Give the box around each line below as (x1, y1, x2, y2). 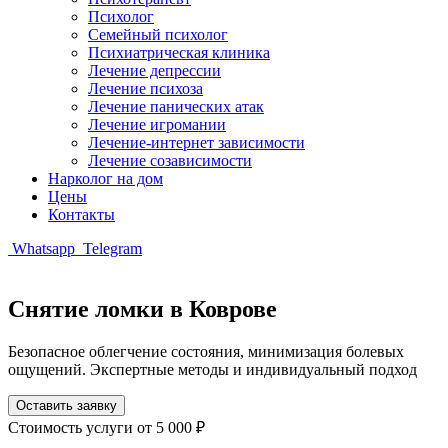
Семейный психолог (88, 26, 228, 43)
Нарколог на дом (48, 170, 163, 187)
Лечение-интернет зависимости (88, 134, 305, 151)
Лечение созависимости (88, 152, 252, 169)
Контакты (48, 206, 115, 223)
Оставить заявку (16, 397, 117, 413)
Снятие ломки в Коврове (8, 295, 277, 322)
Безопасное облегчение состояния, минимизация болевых (8, 342, 404, 360)
